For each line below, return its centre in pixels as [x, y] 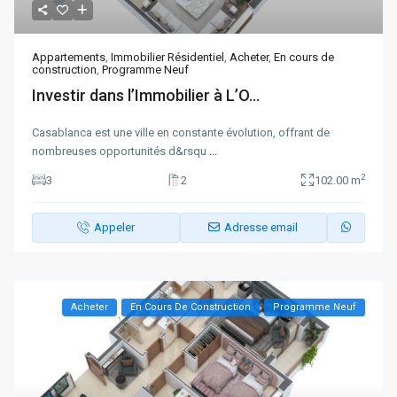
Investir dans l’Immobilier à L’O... [146, 95]
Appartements [69, 57]
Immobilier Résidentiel [168, 57]
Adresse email [261, 227]
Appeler [114, 227]
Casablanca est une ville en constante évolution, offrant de [181, 132]
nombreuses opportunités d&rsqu [121, 151]
